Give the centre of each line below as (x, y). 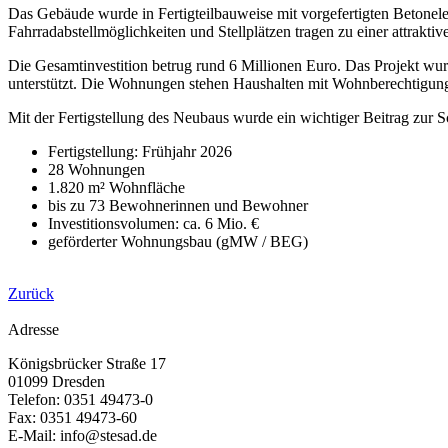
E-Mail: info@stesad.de (82, 436)
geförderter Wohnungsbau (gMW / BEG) (178, 242)
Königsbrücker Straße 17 (87, 364)
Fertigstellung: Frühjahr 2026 (140, 152)
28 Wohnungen (96, 170)
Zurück (31, 294)
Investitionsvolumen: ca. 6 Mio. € (153, 224)
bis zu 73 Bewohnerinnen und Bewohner (178, 206)
